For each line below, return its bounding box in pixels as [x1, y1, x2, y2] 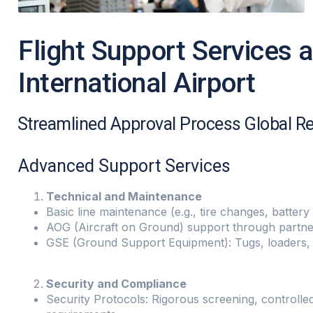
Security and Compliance [46, 276, 187, 291]
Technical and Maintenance [46, 189, 202, 204]
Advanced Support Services [18, 156, 231, 177]
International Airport [18, 67, 256, 100]
